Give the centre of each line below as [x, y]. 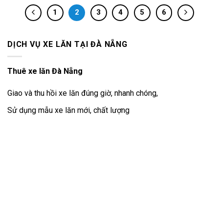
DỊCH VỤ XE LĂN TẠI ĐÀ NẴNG [67, 44]
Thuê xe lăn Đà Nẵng [45, 71]
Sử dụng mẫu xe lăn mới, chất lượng [68, 110]
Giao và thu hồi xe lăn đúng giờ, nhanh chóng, [83, 93]
